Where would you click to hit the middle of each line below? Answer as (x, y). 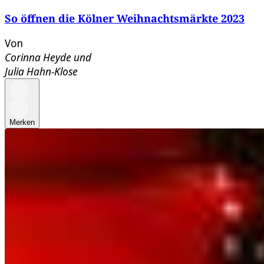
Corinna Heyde (38, 57)
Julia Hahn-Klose (41, 72)
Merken (22, 123)
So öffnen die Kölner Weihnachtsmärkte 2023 (125, 19)
